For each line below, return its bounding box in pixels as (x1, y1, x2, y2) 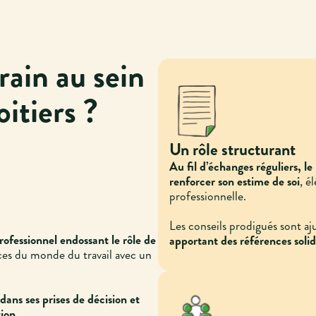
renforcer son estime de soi (169, 171, 300, 190)
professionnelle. (169, 186, 246, 205)
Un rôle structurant (169, 137, 296, 162)
